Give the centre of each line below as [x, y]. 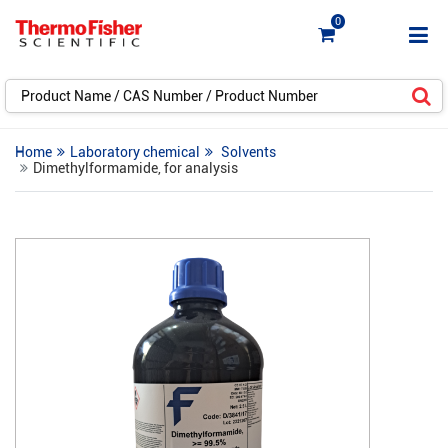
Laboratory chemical [135, 152]
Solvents [248, 152]
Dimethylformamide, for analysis [135, 168]
